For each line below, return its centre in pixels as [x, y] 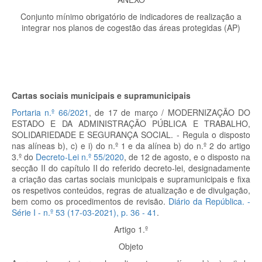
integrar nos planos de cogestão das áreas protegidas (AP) [131, 27]
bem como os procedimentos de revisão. [90, 201]
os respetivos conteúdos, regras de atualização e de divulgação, [131, 190]
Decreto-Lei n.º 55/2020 [80, 157]
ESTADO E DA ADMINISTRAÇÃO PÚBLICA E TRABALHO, [131, 123]
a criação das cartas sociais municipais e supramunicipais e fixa [131, 179]
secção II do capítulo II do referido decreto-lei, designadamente [131, 168]
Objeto [131, 246]
